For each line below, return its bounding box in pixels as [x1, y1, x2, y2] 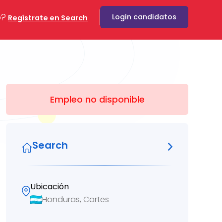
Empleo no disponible [50, 93, 145, 106]
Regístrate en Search [8, 12, 88, 23]
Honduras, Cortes [42, 193, 109, 205]
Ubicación [30, 181, 69, 192]
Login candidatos [112, 12, 176, 22]
